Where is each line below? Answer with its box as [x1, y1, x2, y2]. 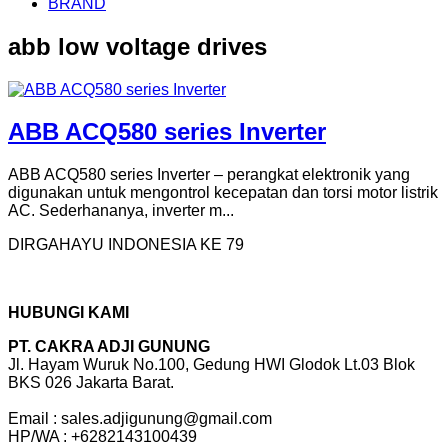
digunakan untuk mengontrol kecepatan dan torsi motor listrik [8, 184, 438, 202]
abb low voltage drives [8, 32, 267, 60]
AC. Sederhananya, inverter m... [8, 202, 234, 220]
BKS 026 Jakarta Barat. [8, 374, 174, 392]
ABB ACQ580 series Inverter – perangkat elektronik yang [8, 166, 410, 184]
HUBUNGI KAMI [8, 304, 129, 322]
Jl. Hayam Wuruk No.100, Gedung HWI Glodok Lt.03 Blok [8, 356, 415, 374]
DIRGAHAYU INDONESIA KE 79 [8, 236, 244, 254]
